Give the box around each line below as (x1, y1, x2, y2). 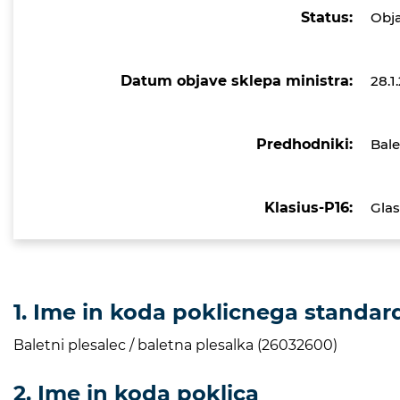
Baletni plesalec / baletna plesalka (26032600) (13, 336, 337, 354)
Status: (301, 8, 353, 26)
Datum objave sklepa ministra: (121, 71, 353, 89)
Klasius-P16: (264, 198, 353, 216)
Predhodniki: (256, 135, 353, 153)
